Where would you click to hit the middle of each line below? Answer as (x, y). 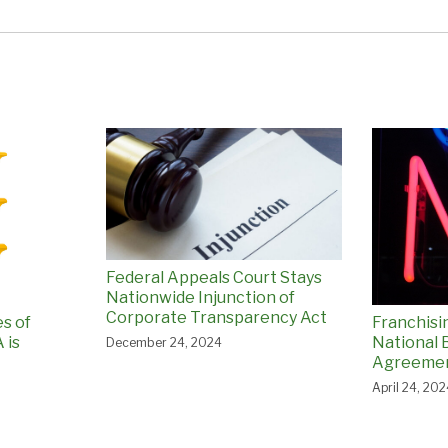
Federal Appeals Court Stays (214, 278)
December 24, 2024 (164, 343)
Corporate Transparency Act (216, 318)
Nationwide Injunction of (200, 298)
